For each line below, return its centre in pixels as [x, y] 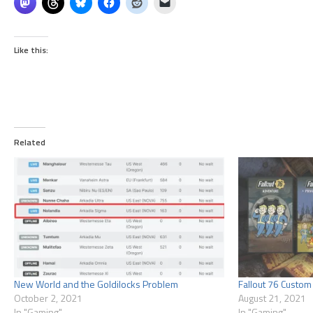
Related [30, 143]
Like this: [31, 50]
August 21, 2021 [272, 298]
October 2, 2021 [48, 298]
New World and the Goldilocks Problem [96, 284]
